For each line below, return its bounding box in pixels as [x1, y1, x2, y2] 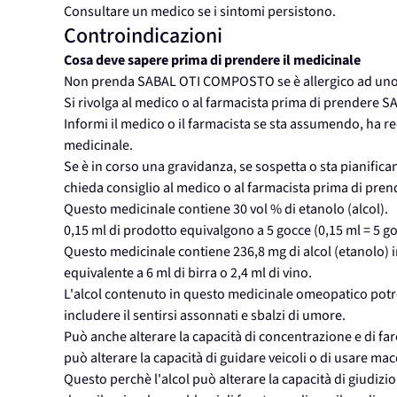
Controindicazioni [64, 20, 222, 52]
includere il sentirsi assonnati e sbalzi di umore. [64, 306, 346, 326]
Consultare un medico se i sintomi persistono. [64, 2, 336, 22]
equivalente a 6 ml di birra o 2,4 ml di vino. [64, 263, 312, 284]
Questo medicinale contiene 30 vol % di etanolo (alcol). [64, 199, 388, 220]
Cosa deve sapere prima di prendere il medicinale [64, 51, 361, 71]
